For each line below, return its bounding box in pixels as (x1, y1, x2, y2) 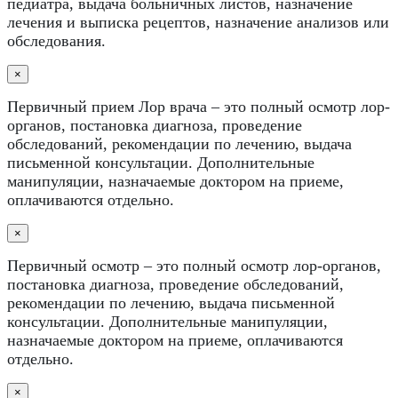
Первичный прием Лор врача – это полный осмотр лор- (7, 97, 390, 115)
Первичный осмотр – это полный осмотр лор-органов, (7, 256, 381, 275)
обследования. (7, 31, 106, 50)
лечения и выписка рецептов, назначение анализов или (7, 12, 389, 31)
